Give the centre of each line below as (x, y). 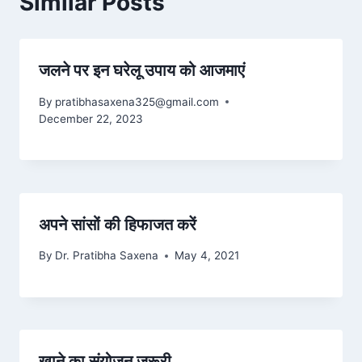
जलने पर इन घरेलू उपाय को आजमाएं (142, 71)
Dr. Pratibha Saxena (107, 256)
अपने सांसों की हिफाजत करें (118, 224)
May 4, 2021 (207, 256)
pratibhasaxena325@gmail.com (137, 101)
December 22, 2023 (91, 118)
